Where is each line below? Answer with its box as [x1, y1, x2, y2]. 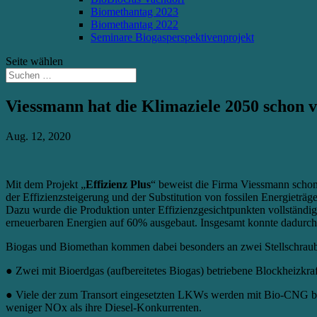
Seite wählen [6, 55, 63, 67]
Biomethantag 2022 [91, 18, 178, 30]
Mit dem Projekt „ [6, 178, 86, 190]
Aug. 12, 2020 [6, 129, 71, 142]
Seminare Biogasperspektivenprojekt [91, 31, 254, 43]
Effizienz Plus [86, 178, 151, 190]
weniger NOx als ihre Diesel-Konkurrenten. [6, 301, 202, 313]
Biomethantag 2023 [91, 6, 178, 18]
